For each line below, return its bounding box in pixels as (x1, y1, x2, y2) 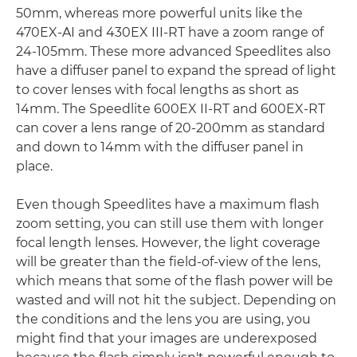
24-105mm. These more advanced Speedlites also (16, 44, 331, 59)
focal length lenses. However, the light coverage (16, 235, 320, 250)
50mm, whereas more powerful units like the (16, 6, 303, 21)
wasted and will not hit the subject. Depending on (16, 292, 336, 308)
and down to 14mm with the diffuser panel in (16, 139, 304, 155)
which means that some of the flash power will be (16, 273, 333, 288)
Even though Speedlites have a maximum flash (16, 197, 320, 212)
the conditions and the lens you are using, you (16, 312, 311, 327)
